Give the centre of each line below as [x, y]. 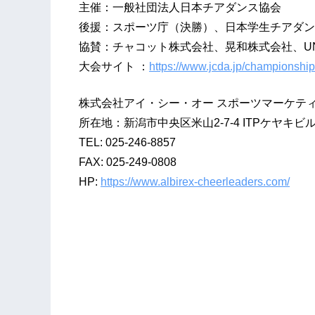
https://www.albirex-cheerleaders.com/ [195, 182]
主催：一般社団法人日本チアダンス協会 [180, 8]
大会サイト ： [114, 67]
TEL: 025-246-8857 [127, 143]
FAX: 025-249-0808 [128, 162]
